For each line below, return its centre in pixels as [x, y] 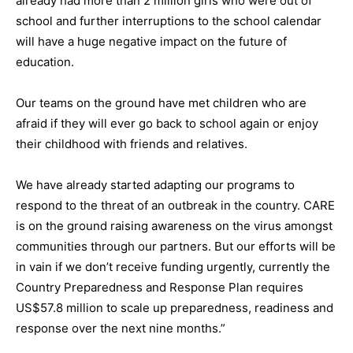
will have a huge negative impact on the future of [151, 42]
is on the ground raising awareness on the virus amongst [174, 226]
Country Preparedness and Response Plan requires [160, 288]
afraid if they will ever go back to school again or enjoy [167, 124]
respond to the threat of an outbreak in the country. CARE [175, 206]
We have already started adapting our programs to [155, 185]
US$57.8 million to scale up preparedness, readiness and [175, 308]
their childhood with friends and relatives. [132, 144]
